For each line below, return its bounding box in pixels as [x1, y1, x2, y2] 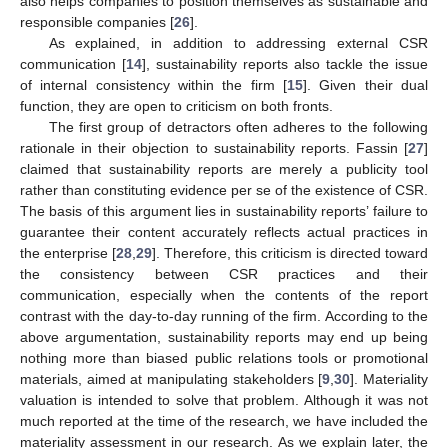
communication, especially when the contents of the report [20, 287, 428, 304]
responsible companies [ [20, 14, 174, 31]
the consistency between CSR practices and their [20, 266, 428, 283]
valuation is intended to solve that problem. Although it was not [20, 392, 428, 409]
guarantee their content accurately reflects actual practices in [20, 224, 428, 241]
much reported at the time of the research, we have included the [20, 413, 428, 430]
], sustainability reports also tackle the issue [142, 56, 428, 73]
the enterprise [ [20, 245, 116, 262]
